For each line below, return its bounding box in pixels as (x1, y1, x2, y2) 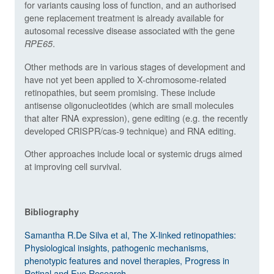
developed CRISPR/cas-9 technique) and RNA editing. (24, 124, 236, 137)
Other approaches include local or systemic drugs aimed (24, 146, 242, 160)
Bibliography (24, 205, 79, 218)
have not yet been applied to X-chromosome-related (24, 72, 226, 86)
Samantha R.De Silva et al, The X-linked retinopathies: (24, 228, 236, 241)
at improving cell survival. (24, 159, 122, 172)
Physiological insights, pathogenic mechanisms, (24, 240, 209, 254)
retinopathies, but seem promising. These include (24, 85, 215, 98)
